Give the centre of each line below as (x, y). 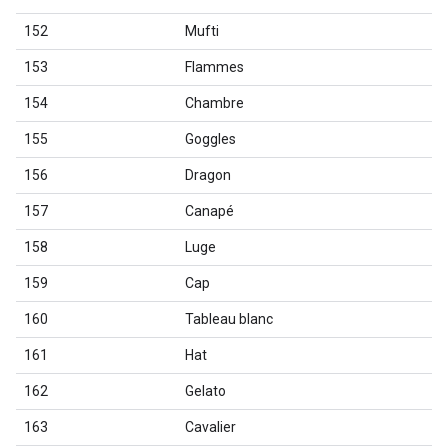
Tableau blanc (229, 319)
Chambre (214, 103)
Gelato (205, 391)
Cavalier (210, 427)
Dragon (208, 175)
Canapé (209, 211)
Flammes (214, 67)
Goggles (210, 139)
